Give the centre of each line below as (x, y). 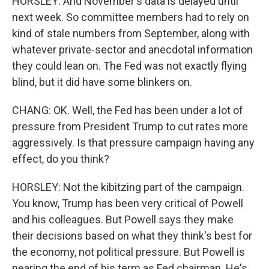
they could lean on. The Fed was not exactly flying (129, 66)
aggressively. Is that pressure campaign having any (133, 143)
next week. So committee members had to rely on (131, 17)
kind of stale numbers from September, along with (131, 33)
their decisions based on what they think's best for (132, 236)
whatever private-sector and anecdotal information (132, 50)
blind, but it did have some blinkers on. (102, 82)
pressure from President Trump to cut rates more (130, 126)
